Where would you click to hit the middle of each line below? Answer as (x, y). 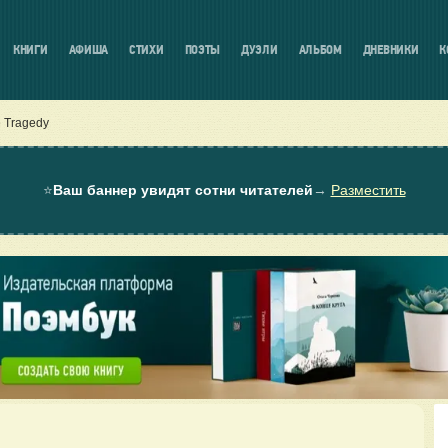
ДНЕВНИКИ (390, 50)
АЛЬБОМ (320, 50)
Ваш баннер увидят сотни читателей (182, 190)
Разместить (368, 190)
